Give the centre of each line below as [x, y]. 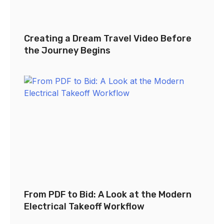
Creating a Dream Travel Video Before [108, 38]
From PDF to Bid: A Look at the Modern [108, 194]
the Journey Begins [67, 50]
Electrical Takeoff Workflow [84, 206]
